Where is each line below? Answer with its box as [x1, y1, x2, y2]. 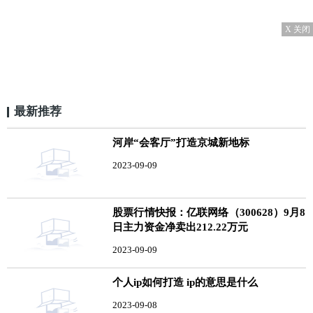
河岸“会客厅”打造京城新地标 [112, 136, 250, 148]
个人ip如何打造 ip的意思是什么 [112, 276, 259, 288]
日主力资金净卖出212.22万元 [112, 221, 249, 233]
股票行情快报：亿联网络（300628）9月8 [112, 206, 306, 218]
